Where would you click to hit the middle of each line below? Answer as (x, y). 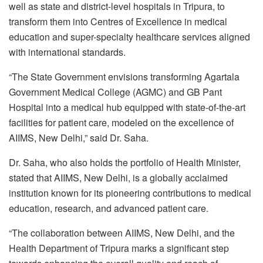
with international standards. (67, 52)
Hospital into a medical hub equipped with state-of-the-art (127, 107)
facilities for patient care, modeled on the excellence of (121, 122)
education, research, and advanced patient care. (109, 208)
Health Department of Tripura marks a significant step (119, 248)
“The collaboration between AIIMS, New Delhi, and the (122, 232)
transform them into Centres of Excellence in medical (118, 21)
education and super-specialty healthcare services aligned (129, 36)
